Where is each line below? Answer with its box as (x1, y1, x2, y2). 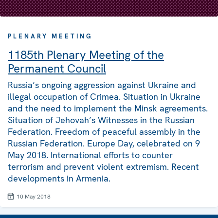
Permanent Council (8, 61, 106, 76)
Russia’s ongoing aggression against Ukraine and (8, 79, 196, 91)
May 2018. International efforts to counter (8, 149, 173, 161)
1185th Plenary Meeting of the (8, 47, 164, 63)
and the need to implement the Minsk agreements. (8, 103, 208, 114)
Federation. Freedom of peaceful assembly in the (8, 126, 200, 138)
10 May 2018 (17, 193, 51, 201)
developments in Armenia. (8, 173, 110, 184)
